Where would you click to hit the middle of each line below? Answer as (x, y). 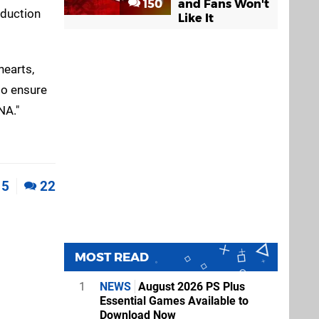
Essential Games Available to (174, 300)
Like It (196, 18)
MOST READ (112, 257)
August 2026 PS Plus (190, 286)
